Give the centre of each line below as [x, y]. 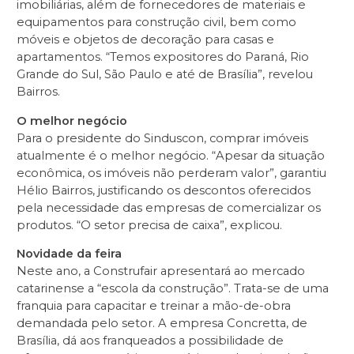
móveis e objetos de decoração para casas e [145, 39]
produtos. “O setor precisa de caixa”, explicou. [149, 225]
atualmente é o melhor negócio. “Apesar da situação [171, 155]
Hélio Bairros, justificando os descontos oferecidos [164, 190]
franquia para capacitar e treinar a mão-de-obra [154, 306]
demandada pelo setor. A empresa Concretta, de [162, 324]
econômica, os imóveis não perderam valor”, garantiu [171, 173]
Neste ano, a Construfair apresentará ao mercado [161, 271]
